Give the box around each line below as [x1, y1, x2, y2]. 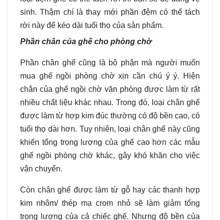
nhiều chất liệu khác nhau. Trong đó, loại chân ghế [20, 98, 200, 107]
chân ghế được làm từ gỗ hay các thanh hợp [35, 186, 200, 194]
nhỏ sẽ [117, 199, 147, 207]
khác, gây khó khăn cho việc [93, 151, 200, 160]
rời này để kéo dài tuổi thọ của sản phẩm [20, 21, 162, 29]
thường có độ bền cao [110, 111, 188, 120]
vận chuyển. [20, 165, 62, 173]
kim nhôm [20, 199, 56, 207]
